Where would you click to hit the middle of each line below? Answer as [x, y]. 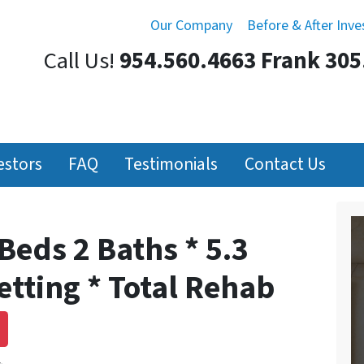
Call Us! [79, 61]
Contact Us [285, 164]
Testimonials [171, 164]
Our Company [191, 26]
